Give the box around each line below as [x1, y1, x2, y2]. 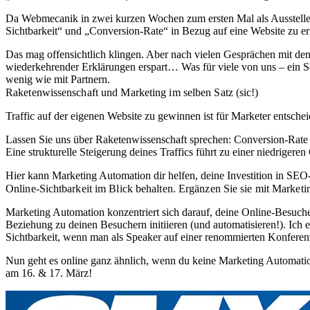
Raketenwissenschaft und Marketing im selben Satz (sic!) [6, 86, 259, 98]
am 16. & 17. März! [6, 266, 92, 279]
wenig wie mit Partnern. [6, 73, 110, 85]
